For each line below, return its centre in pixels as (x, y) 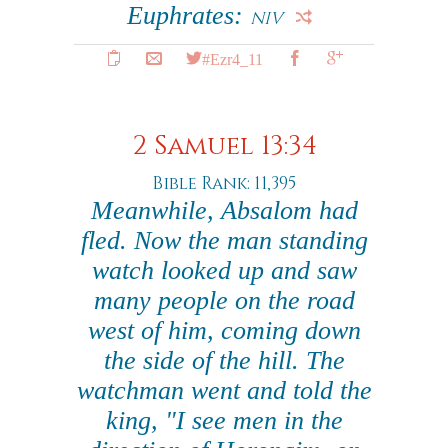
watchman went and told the (224, 390)
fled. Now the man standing (224, 240)
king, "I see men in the (224, 420)
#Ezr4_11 (232, 58)
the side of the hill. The (224, 360)
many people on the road (224, 300)
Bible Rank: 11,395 (224, 183)
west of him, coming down (224, 330)
